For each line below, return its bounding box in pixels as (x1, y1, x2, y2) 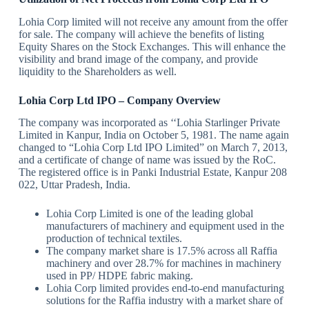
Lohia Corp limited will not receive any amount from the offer (18, 15, 288, 28)
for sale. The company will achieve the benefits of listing (18, 28, 264, 40)
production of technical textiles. (46, 232, 182, 245)
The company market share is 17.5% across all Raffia (46, 245, 277, 257)
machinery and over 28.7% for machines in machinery (46, 257, 281, 270)
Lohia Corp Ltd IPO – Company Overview (18, 94, 221, 106)
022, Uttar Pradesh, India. (18, 179, 130, 191)
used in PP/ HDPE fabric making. (46, 270, 193, 282)
